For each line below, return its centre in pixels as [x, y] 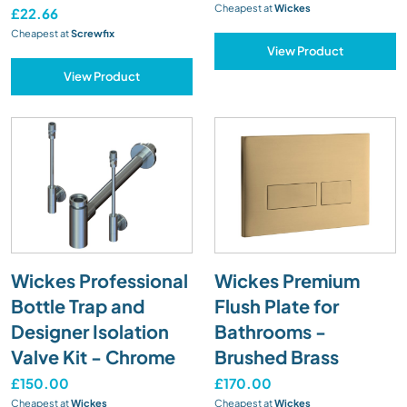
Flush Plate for [277, 305]
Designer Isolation [90, 331]
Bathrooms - [270, 331]
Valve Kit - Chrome [93, 356]
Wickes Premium [287, 280]
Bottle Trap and [78, 305]
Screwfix [92, 33]
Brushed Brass [277, 356]
